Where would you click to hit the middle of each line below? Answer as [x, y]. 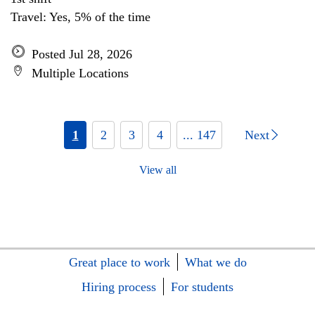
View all [157, 170]
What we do [216, 262]
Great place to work [119, 262]
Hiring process [119, 287]
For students [202, 287]
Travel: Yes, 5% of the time [81, 17]
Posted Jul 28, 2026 [82, 54]
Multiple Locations [80, 73]
